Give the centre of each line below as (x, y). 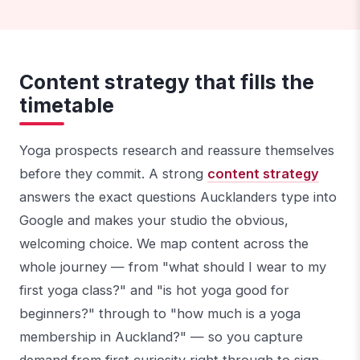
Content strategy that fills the (167, 82)
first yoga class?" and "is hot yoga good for (154, 290)
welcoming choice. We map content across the (164, 244)
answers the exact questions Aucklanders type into (178, 197)
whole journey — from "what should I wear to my (173, 267)
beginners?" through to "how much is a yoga (160, 314)
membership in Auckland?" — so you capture (161, 337)
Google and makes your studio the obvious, (154, 221)
